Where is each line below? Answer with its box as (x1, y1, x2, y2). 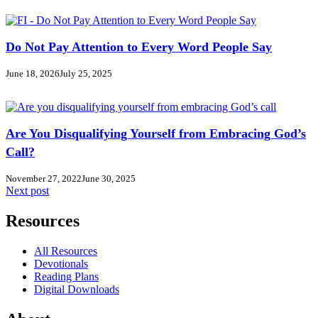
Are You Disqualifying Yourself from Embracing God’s (6, 126, 306, 141)
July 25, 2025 (60, 67, 112, 79)
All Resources (34, 244, 97, 257)
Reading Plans (34, 270, 99, 283)
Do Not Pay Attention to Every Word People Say (6, 39, 272, 54)
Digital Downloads (34, 283, 119, 295)
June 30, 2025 (82, 172, 136, 184)
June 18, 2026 (6, 67, 60, 79)
